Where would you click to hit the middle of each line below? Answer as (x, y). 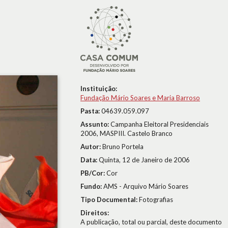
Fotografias (156, 199)
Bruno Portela (123, 147)
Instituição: (99, 89)
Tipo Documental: (110, 199)
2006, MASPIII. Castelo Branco (126, 133)
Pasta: (91, 111)
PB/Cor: (93, 173)
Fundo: (92, 186)
